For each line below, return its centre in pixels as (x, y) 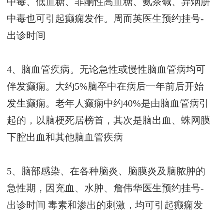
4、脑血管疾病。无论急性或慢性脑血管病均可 (106, 70)
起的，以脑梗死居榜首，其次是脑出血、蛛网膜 (108, 121)
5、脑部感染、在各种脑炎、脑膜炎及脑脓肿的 (106, 171)
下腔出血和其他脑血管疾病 (65, 138)
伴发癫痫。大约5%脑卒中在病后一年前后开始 (105, 87)
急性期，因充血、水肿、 (60, 188)
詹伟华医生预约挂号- (159, 188)
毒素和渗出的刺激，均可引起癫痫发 (124, 205)
